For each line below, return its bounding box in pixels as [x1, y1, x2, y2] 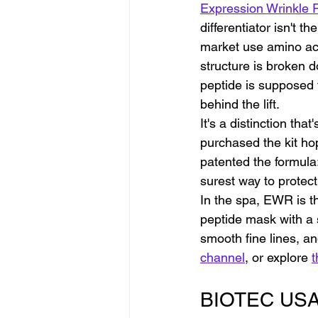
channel [200, 250, 245, 265]
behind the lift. [200, 97, 280, 112]
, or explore [245, 250, 312, 265]
